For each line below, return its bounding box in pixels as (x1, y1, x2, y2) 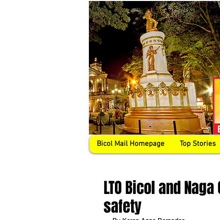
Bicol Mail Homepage (97, 139, 165, 148)
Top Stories (180, 139, 216, 148)
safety (104, 195, 141, 218)
